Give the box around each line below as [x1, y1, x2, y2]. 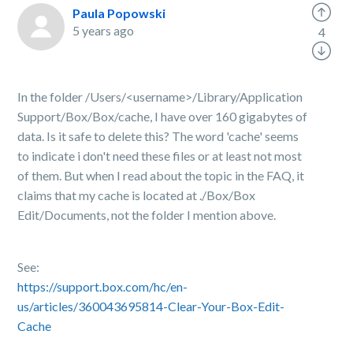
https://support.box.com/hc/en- [17, 279, 188, 294]
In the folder [17, 89, 86, 104]
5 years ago [72, 23, 135, 38]
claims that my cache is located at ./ [17, 188, 207, 203]
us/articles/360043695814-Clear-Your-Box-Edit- [17, 299, 285, 314]
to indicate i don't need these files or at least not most [17, 148, 303, 163]
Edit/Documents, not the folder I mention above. [17, 207, 277, 222]
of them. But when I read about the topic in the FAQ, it [17, 168, 305, 183]
